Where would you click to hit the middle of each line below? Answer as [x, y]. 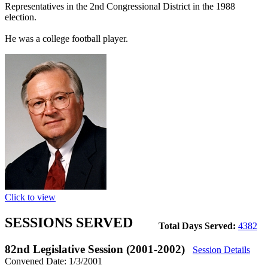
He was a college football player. [66, 39]
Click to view [30, 197]
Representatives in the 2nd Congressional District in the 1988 [120, 7]
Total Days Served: [198, 226]
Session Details [221, 249]
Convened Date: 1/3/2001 [54, 261]
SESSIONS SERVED [69, 222]
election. [21, 17]
